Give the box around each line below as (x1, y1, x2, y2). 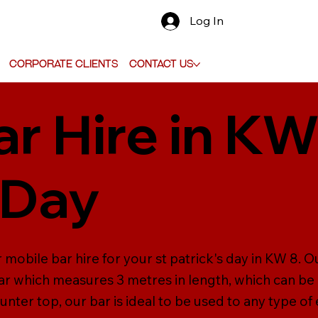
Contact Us (128, 57, 193, 70)
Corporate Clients (9, 57, 118, 70)
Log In (190, 13, 224, 28)
